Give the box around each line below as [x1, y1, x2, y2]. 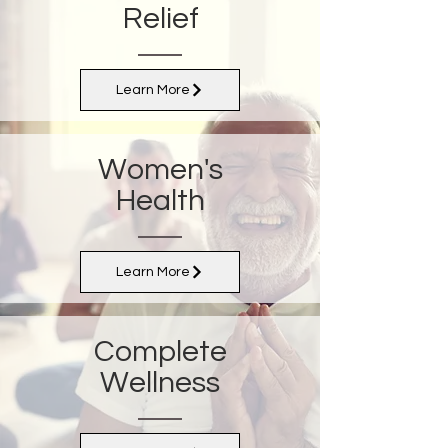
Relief [122, 3, 199, 34]
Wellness [100, 367, 220, 398]
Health [115, 185, 205, 216]
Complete [93, 336, 227, 367]
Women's [97, 154, 223, 185]
